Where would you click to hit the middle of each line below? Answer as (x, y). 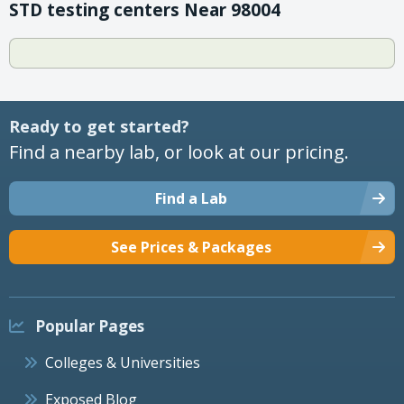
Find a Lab (191, 198)
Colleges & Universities (123, 362)
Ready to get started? (99, 126)
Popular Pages (88, 326)
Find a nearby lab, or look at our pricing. (179, 151)
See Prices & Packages (191, 247)
